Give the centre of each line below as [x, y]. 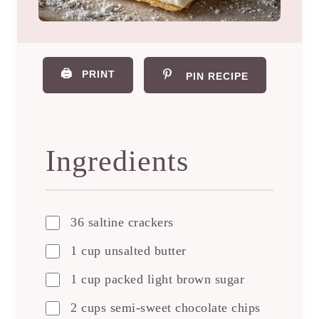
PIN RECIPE [217, 76]
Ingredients [117, 161]
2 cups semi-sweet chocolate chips [166, 308]
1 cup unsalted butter [129, 251]
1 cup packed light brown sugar [157, 279]
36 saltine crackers [122, 223]
